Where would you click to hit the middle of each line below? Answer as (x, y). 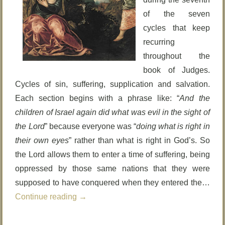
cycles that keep (177, 28)
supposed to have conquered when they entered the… (113, 183)
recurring (159, 42)
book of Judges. (177, 70)
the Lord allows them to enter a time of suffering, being (113, 154)
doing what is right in (173, 126)
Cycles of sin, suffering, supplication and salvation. (113, 84)
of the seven (177, 14)
